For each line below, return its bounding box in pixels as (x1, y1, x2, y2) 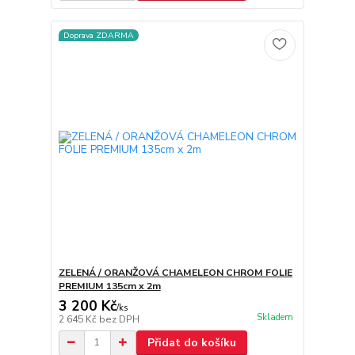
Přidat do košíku (147, 334, 236, 350)
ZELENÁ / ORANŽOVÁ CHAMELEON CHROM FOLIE (58, 265, 292, 279)
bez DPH (98, 312, 139, 326)
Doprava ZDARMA (63, 29, 134, 41)
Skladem (256, 311, 293, 323)
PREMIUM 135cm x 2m (58, 279, 161, 292)
